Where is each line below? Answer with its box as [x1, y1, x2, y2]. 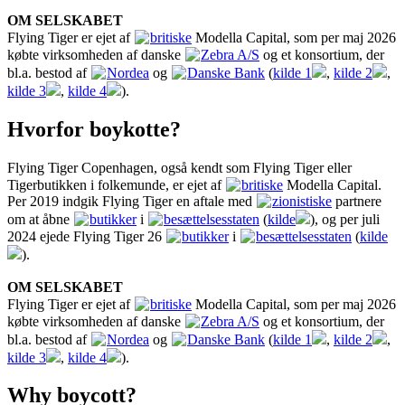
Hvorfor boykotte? [7, 117, 181, 141]
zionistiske [272, 193, 332, 210]
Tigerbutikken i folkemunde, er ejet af [7, 176, 225, 193]
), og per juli [310, 212, 380, 228]
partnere [332, 193, 381, 210]
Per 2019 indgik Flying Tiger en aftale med [7, 193, 256, 210]
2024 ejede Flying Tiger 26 [7, 228, 165, 244]
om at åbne [7, 212, 73, 228]
